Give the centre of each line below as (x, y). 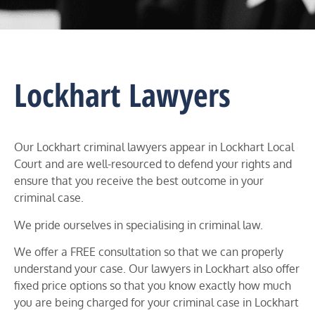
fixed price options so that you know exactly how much (153, 286)
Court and (39, 164)
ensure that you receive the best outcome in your (139, 181)
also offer (275, 269)
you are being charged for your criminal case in (133, 303)
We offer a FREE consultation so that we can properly (149, 252)
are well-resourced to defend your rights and (178, 164)
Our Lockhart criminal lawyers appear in (116, 147)
